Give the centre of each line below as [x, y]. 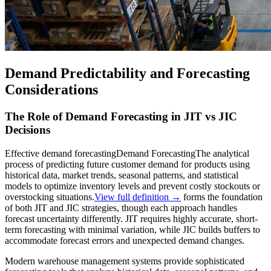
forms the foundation [222, 197]
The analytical [222, 153]
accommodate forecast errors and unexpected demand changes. [125, 240]
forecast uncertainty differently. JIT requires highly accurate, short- [131, 218]
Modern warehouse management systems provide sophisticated [125, 261]
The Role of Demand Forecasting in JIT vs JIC [121, 117]
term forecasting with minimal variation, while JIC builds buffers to [132, 229]
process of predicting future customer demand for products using [127, 164]
